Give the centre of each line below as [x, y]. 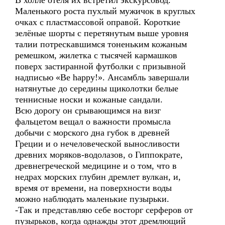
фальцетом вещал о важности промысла [93, 122]
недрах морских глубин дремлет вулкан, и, [98, 177]
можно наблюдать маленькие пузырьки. [92, 199]
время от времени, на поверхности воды [93, 188]
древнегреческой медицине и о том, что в [96, 166]
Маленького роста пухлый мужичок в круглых [105, 11]
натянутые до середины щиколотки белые [97, 88]
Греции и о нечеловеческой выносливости [97, 144]
